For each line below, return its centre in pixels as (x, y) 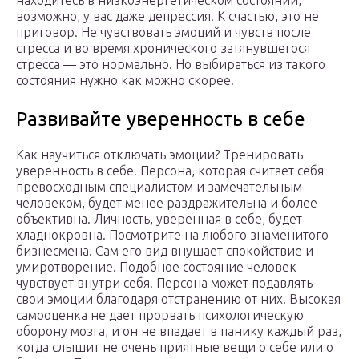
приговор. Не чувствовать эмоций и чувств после (163, 32)
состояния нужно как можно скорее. (125, 81)
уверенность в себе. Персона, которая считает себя (170, 171)
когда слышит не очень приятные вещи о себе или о (175, 347)
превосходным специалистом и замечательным (159, 187)
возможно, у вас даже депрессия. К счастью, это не (167, 16)
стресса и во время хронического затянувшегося (163, 48)
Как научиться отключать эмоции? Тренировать (159, 155)
